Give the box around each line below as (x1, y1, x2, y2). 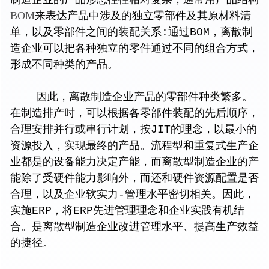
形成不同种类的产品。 (10, 58, 118, 71)
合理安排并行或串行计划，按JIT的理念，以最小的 (10, 123, 257, 136)
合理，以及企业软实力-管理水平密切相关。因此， (10, 188, 255, 201)
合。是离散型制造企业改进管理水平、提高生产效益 (10, 220, 259, 233)
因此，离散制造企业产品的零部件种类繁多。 (10, 91, 253, 103)
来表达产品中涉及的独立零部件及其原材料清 (35, 10, 251, 22)
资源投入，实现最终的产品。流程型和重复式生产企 (10, 139, 259, 152)
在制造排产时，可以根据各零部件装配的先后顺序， (10, 107, 259, 119)
